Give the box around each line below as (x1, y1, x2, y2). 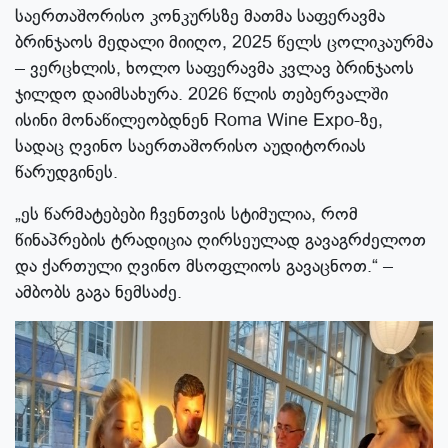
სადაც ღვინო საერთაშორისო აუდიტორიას (15, 134, 366, 159)
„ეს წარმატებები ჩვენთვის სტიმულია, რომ (15, 202, 358, 227)
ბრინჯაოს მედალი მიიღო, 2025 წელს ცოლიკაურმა (15, 30, 433, 55)
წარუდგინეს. (15, 160, 118, 185)
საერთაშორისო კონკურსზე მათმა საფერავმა (15, 4, 385, 29)
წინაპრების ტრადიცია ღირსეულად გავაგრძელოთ (15, 228, 426, 253)
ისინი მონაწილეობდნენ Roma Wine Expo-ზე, (15, 108, 383, 133)
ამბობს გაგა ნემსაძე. (15, 280, 182, 305)
